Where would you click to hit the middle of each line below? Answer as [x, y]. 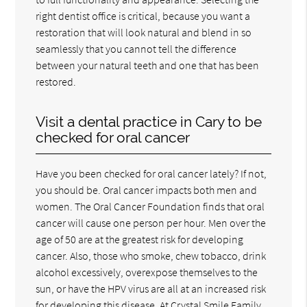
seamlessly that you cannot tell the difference [136, 49]
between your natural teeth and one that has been [148, 65]
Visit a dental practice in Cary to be [149, 122]
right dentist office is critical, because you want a [143, 16]
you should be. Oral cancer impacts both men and [147, 190]
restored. [56, 82]
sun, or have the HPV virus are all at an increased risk [151, 289]
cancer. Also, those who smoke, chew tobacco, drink [151, 256]
